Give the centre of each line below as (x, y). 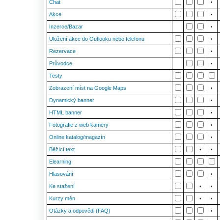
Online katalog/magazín (77, 137)
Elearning (60, 162)
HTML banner (66, 112)
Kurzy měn (62, 198)
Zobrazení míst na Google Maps (88, 88)
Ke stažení (62, 186)
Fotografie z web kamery (79, 125)
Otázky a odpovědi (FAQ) (80, 211)
